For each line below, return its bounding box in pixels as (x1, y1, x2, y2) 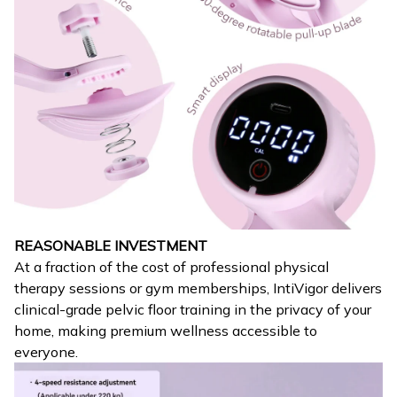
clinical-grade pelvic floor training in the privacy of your (14, 300, 371, 318)
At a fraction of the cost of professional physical (14, 257, 329, 276)
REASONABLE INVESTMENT (14, 236, 207, 254)
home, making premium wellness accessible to (14, 321, 317, 339)
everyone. (14, 342, 78, 361)
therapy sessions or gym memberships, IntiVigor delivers (14, 278, 382, 297)
